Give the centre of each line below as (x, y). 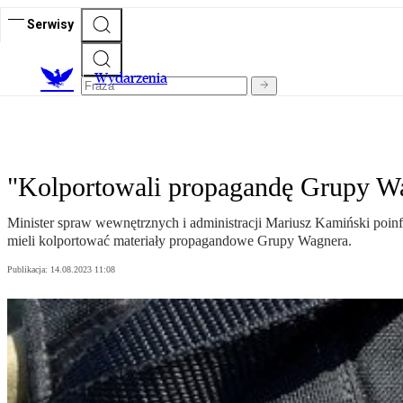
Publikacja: (29, 270)
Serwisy (50, 24)
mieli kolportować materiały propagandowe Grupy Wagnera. (179, 241)
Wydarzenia (131, 78)
